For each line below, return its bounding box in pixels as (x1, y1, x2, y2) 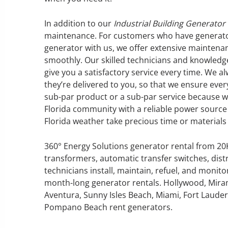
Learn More (23, 168, 68, 180)
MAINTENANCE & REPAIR (4, 62, 130, 82)
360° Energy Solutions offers (4, 91, 113, 103)
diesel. (4, 140, 28, 152)
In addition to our (44, 18, 113, 29)
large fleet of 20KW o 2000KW (4, 128, 116, 139)
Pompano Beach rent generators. (44, 202, 173, 213)
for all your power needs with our (4, 116, 132, 127)
